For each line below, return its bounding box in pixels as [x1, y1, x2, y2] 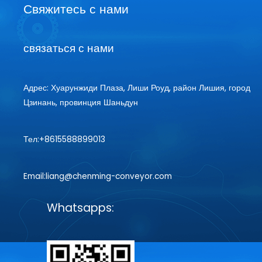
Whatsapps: [47, 200, 114, 216]
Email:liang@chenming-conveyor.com [23, 171, 172, 182]
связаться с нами [23, 40, 114, 56]
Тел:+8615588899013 [23, 134, 105, 146]
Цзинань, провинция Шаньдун [23, 96, 138, 108]
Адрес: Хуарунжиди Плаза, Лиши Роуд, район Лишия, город [23, 82, 250, 94]
